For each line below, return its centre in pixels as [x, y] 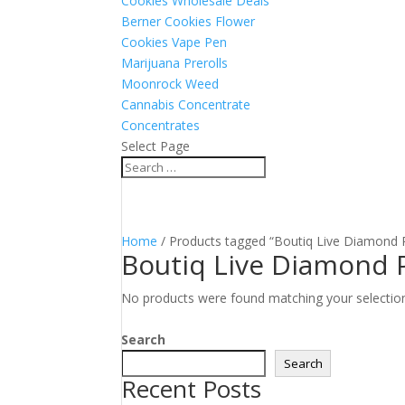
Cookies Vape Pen [174, 42]
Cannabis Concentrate [186, 104]
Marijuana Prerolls [175, 63]
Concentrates [161, 125]
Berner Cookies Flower [188, 21]
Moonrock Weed [170, 84]
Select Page [156, 146]
